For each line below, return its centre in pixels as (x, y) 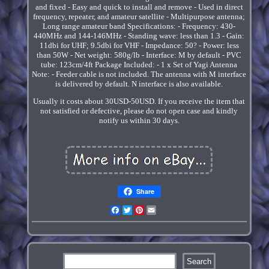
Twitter (144, 210)
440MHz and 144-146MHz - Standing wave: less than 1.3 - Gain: (139, 36)
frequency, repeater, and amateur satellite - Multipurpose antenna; (139, 17)
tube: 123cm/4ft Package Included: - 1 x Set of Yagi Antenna (139, 65)
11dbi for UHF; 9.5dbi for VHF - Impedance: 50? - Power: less (139, 46)
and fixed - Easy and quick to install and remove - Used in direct (139, 7)
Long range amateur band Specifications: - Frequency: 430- (139, 26)
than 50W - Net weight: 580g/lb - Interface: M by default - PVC (139, 55)
